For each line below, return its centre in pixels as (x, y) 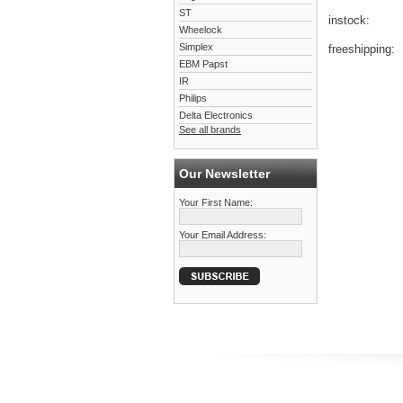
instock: (349, 20)
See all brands (210, 130)
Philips (193, 98)
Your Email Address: (223, 235)
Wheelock (201, 30)
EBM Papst (203, 64)
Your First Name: (216, 202)
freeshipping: (362, 49)
